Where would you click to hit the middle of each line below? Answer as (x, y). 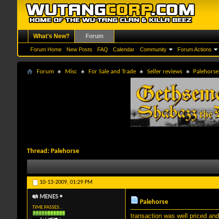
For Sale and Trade (112, 72)
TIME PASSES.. (47, 208)
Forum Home (46, 49)
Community (153, 49)
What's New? (51, 36)
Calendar (124, 49)
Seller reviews (165, 72)
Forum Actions (195, 49)
